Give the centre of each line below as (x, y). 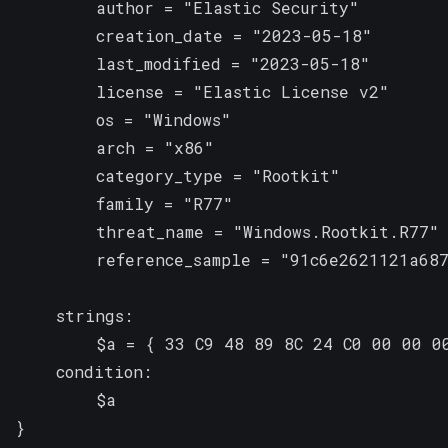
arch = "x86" (115, 147)
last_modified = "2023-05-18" (193, 63)
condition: (84, 371)
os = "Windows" (123, 119)
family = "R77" (124, 203)
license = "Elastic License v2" (202, 91)
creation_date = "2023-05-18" (194, 35)
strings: (74, 315)
